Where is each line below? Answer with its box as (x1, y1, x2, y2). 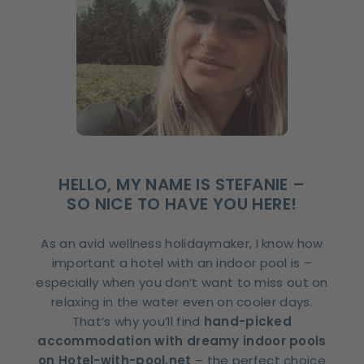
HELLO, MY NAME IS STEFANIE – (58, 173, 305, 197)
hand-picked (203, 313, 292, 331)
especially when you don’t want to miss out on (36, 274, 328, 292)
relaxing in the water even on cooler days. (51, 293, 313, 311)
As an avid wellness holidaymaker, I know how (41, 235, 323, 253)
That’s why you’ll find (71, 313, 204, 331)
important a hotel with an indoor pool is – (51, 254, 313, 272)
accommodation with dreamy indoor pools (37, 332, 327, 350)
